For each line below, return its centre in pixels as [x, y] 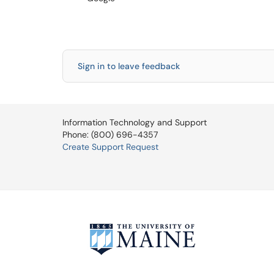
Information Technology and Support [135, 122]
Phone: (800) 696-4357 [110, 135]
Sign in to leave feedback [129, 66]
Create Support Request [110, 147]
